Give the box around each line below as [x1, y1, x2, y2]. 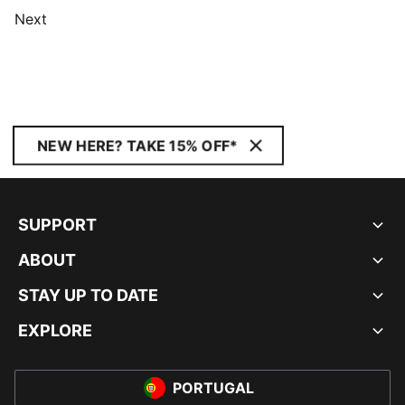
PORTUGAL [173, 379, 254, 397]
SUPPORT [18, 215, 97, 234]
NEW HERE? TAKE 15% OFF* [37, 137, 238, 155]
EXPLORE [18, 321, 92, 340]
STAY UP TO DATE [18, 286, 158, 305]
